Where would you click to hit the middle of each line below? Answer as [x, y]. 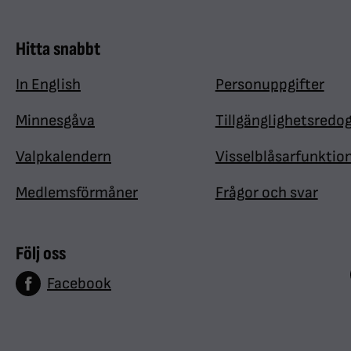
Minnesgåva [55, 121]
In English [48, 85]
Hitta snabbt [58, 49]
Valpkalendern [63, 157]
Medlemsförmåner [77, 193]
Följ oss [41, 254]
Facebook [79, 284]
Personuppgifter [270, 85]
